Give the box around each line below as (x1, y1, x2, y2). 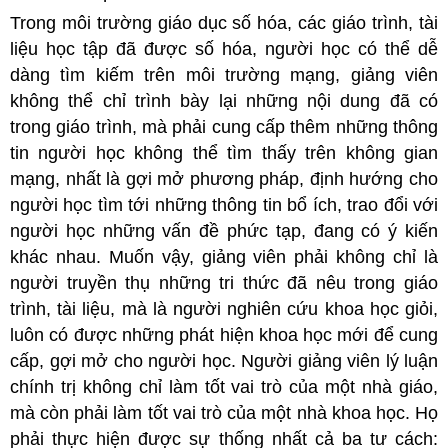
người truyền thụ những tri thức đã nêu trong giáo (10, 272, 438, 293)
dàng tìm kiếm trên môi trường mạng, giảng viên (10, 64, 438, 85)
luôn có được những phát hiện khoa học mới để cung (10, 324, 438, 345)
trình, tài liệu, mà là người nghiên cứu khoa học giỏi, (10, 298, 438, 319)
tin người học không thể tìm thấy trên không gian (10, 142, 438, 163)
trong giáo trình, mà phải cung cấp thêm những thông (10, 116, 438, 137)
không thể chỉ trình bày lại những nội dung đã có (10, 90, 438, 111)
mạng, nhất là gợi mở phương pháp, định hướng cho (10, 168, 438, 189)
